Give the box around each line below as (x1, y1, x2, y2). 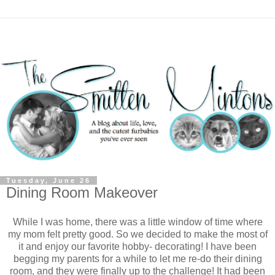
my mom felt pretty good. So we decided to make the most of (7, 228, 268, 239)
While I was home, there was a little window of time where (12, 216, 263, 227)
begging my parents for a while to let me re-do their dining (13, 253, 262, 264)
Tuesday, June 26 (6, 177, 91, 185)
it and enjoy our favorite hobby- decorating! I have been (18, 241, 257, 252)
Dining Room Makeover (6, 184, 158, 201)
